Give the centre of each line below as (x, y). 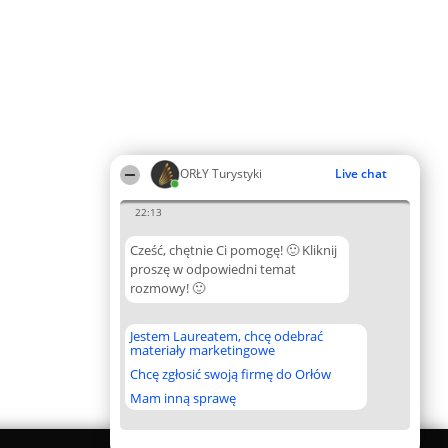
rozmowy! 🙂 (167, 288)
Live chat (361, 173)
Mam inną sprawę (183, 398)
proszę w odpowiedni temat (213, 269)
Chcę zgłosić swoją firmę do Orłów (230, 374)
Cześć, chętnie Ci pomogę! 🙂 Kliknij (233, 250)
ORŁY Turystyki (221, 173)
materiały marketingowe (202, 350)
